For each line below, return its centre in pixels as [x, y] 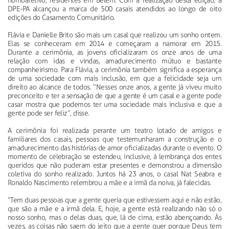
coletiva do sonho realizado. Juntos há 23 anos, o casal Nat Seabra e [114, 174]
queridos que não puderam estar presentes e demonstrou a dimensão [114, 165]
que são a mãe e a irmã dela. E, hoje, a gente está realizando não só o [114, 209]
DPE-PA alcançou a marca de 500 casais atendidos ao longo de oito [114, 9]
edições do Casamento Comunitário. [62, 17]
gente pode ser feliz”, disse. [49, 113]
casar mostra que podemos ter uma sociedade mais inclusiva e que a [114, 104]
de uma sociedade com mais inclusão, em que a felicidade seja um [114, 78]
